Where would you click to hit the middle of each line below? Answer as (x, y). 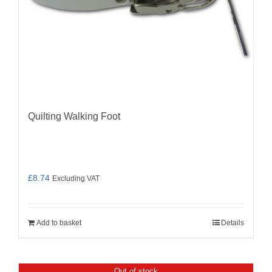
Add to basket (59, 223)
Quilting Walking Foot (74, 116)
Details (233, 223)
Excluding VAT (76, 178)
